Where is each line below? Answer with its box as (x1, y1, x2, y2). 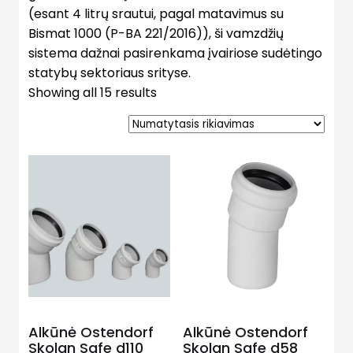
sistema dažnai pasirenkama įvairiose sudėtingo (28, 44, 322, 62)
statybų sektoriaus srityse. (28, 64, 191, 82)
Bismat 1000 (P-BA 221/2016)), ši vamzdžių (28, 24, 284, 43)
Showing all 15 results (28, 84, 157, 102)
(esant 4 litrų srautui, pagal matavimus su (28, 5, 284, 23)
